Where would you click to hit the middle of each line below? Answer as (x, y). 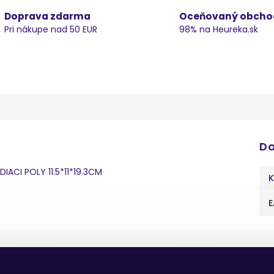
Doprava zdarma (47, 16)
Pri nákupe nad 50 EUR (50, 29)
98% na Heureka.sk (218, 29)
